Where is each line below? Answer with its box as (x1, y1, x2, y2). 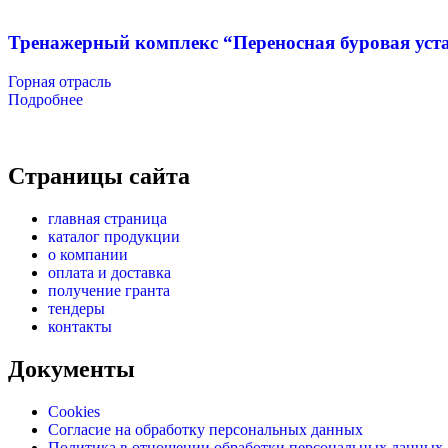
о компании (48, 245, 128, 263)
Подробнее (8, 90, 83, 108)
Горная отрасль (8, 72, 111, 90)
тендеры (48, 299, 105, 317)
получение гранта (48, 281, 170, 299)
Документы (8, 355, 135, 382)
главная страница (48, 209, 167, 227)
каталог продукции (48, 227, 180, 245)
